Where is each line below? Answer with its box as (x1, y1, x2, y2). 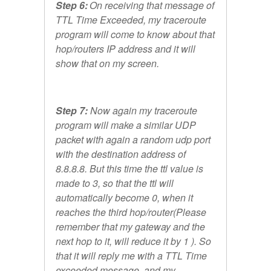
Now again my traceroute (90, 103, 197, 118)
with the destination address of (56, 147, 186, 162)
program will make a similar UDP (56, 118, 196, 132)
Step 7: (56, 103, 90, 118)
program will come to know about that (56, 27, 215, 42)
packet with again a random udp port (56, 132, 211, 147)
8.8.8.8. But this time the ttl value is (56, 162, 203, 176)
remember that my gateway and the (56, 220, 205, 234)
